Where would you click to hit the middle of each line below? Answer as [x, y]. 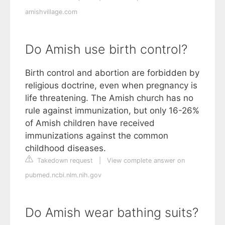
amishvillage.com [51, 12]
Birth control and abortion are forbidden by [112, 73]
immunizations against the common [97, 135]
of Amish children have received [90, 123]
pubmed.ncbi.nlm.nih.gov [63, 175]
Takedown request [64, 160]
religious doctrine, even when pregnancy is [111, 85]
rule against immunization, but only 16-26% [112, 110]
